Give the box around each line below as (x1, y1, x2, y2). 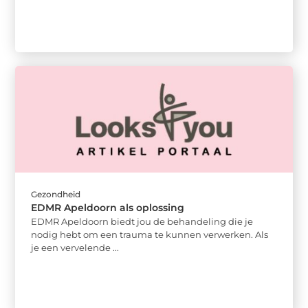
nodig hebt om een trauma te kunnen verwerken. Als (31, 228, 269, 240)
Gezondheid (31, 188, 81, 199)
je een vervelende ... (31, 241, 120, 253)
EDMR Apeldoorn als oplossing (31, 201, 185, 214)
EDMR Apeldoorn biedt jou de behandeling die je (31, 215, 254, 227)
